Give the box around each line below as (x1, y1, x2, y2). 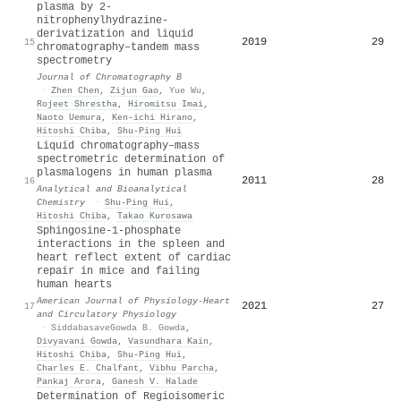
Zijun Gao (110, 84, 158, 96)
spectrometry (37, 54, 112, 67)
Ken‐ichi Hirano (112, 111, 192, 123)
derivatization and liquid (37, 27, 193, 40)
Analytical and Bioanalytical (37, 183, 187, 194)
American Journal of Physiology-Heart (37, 294, 230, 306)
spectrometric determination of (37, 152, 225, 166)
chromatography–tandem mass (37, 40, 200, 54)
